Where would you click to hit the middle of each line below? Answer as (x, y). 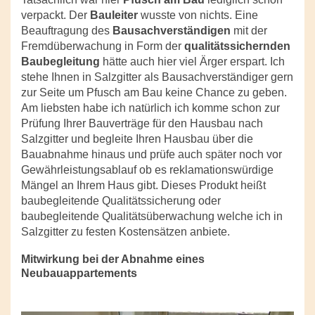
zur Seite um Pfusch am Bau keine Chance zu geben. (154, 93)
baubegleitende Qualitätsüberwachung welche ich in (152, 217)
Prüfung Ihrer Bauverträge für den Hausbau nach (142, 124)
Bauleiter (115, 15)
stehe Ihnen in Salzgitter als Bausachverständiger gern (157, 77)
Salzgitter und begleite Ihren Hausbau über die (137, 139)
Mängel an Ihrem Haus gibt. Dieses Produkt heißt (143, 186)
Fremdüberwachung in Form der (103, 46)
